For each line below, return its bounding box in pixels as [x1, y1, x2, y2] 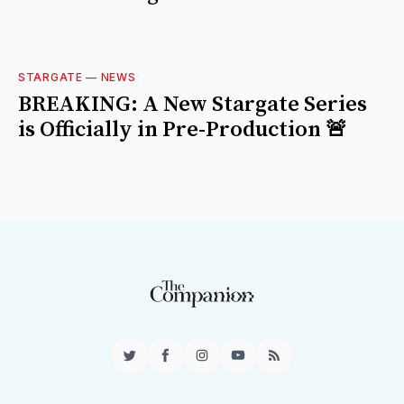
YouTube [236, 353, 298, 372]
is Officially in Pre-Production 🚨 [18, 116, 347, 144]
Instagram [200, 353, 270, 372]
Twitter [128, 353, 176, 372]
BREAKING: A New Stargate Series [18, 91, 367, 119]
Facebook [164, 353, 234, 372]
